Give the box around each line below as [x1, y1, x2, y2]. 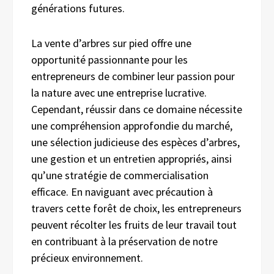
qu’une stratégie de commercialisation [31, 168, 209, 182]
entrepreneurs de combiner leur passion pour [31, 68, 235, 83]
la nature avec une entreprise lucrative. [31, 85, 207, 100]
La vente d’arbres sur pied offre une [31, 35, 191, 50]
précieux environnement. [31, 250, 143, 265]
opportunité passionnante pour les [31, 52, 188, 67]
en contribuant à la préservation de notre [31, 234, 218, 248]
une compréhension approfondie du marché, [31, 118, 232, 133]
